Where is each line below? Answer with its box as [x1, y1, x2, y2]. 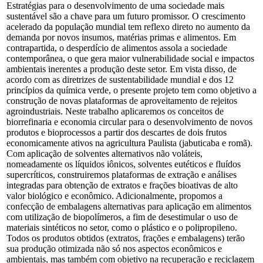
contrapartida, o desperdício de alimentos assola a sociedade [6, 42, 227, 53]
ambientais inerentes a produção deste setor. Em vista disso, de [6, 63, 237, 74]
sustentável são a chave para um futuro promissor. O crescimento [6, 11, 245, 21]
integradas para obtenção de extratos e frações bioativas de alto [6, 180, 238, 190]
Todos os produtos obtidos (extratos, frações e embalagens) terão [6, 232, 245, 243]
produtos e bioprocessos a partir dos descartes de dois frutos [6, 127, 227, 137]
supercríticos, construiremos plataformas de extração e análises [6, 169, 237, 180]
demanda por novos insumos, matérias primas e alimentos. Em [6, 32, 236, 42]
